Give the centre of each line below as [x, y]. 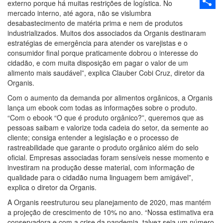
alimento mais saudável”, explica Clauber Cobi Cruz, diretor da [106, 73]
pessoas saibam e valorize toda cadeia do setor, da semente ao [108, 127]
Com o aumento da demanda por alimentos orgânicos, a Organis [110, 98]
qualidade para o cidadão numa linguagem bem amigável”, [100, 177]
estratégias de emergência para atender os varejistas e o [98, 43]
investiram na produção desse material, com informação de [101, 167]
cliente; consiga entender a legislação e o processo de [93, 137]
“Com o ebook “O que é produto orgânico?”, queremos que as [106, 117]
